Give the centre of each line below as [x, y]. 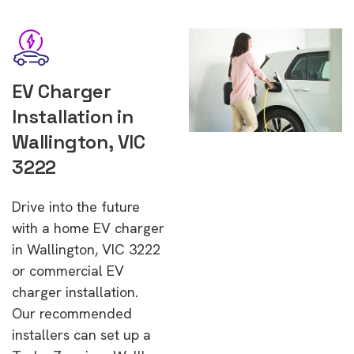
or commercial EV [68, 271]
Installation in [73, 117]
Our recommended [72, 313]
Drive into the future [76, 207]
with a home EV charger [88, 228]
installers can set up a [81, 335]
